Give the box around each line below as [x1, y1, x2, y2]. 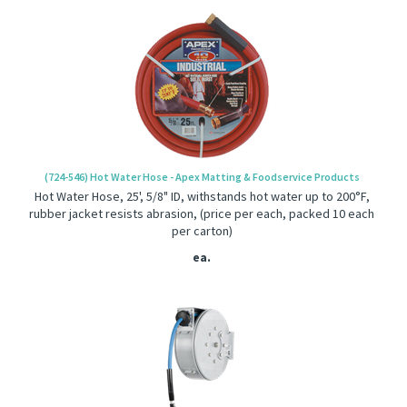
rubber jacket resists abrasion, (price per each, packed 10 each [29, 205, 374, 222]
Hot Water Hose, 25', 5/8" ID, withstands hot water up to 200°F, [34, 188, 370, 204]
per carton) [171, 223, 233, 239]
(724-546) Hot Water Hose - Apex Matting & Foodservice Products [44, 170, 360, 184]
